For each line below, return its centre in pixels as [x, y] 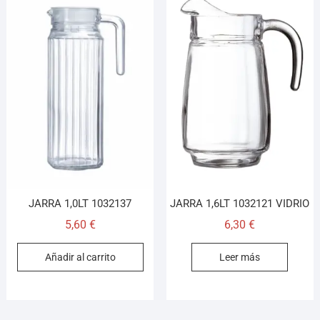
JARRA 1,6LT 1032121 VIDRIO [240, 203]
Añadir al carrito [80, 257]
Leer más [240, 257]
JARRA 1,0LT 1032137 [80, 203]
